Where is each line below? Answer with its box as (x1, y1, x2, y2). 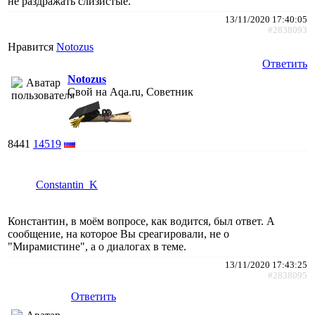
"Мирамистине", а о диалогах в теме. (8, 240, 186, 252)
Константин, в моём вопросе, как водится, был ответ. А (8, 214, 275, 227)
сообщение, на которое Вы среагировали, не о (8, 227, 229, 240)
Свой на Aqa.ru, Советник (67, 85, 193, 98)
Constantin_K (36, 178, 98, 191)
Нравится (8, 40, 56, 53)
